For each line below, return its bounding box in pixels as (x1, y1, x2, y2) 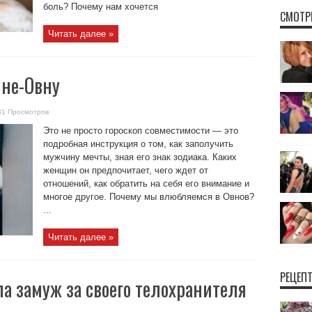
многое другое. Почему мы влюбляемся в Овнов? (42, 192, 254, 202)
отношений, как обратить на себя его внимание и (42, 178, 249, 189)
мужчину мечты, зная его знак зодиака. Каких (42, 152, 237, 162)
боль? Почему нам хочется (42, 1, 158, 12)
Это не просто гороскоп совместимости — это (42, 125, 238, 136)
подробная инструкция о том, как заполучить (42, 139, 233, 149)
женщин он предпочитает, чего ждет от (42, 165, 208, 175)
